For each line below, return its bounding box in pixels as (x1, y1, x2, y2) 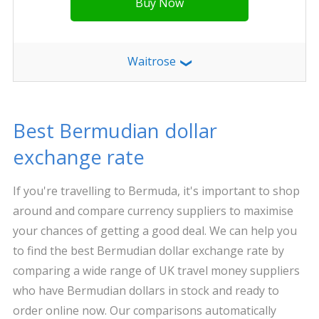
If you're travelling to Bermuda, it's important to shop (12, 183, 300, 199)
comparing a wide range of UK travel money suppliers (12, 263, 300, 278)
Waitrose (127, 53, 179, 69)
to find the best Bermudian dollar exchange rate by (12, 243, 284, 258)
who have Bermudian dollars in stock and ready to (12, 283, 279, 298)
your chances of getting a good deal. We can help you (12, 223, 297, 239)
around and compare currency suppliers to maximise (12, 203, 293, 219)
